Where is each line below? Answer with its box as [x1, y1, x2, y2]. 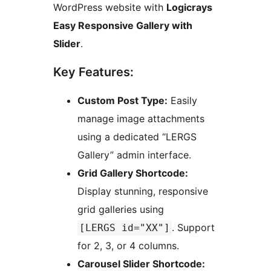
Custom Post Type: [77, 94, 168, 107]
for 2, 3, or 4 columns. [77, 240, 179, 252]
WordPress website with [53, 1, 166, 14]
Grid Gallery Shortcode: [77, 167, 188, 180]
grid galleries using [77, 203, 167, 216]
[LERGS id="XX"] [79, 222, 170, 234]
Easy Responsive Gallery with [53, 19, 192, 32]
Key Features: [53, 65, 134, 80]
